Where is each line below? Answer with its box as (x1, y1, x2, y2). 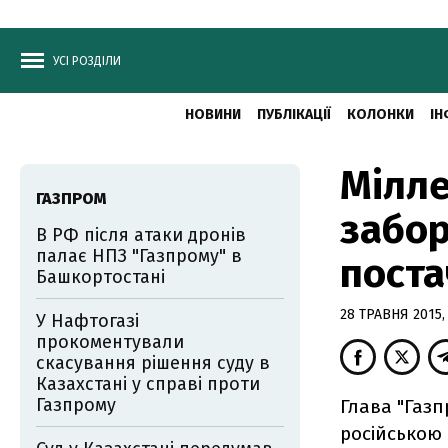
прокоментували (36, 331, 184, 353)
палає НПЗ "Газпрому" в (36, 245, 242, 267)
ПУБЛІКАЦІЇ (256, 106, 331, 123)
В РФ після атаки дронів (36, 224, 246, 246)
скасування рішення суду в (36, 352, 270, 374)
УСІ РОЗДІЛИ (53, 54, 121, 68)
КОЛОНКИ (346, 106, 414, 123)
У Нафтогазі (36, 310, 139, 332)
